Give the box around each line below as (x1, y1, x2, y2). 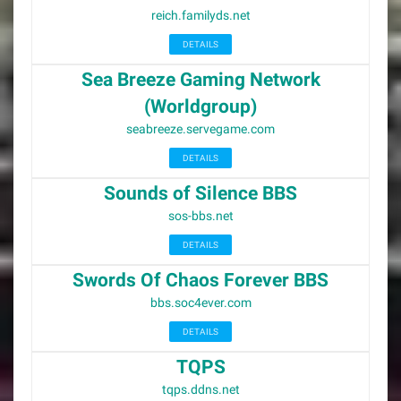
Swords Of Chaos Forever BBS (73, 269, 328, 291)
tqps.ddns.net (161, 382, 240, 397)
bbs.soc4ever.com (149, 295, 252, 310)
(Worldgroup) (144, 96, 257, 117)
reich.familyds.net (150, 8, 251, 22)
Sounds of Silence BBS (104, 183, 297, 204)
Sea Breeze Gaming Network (81, 69, 320, 90)
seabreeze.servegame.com (126, 122, 275, 136)
